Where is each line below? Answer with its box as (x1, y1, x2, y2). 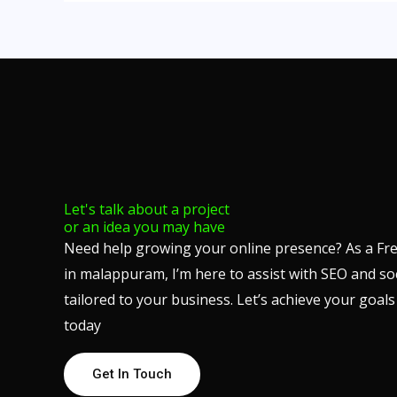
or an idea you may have (64, 217, 225, 237)
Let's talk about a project (64, 199, 230, 220)
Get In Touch (92, 366, 172, 383)
